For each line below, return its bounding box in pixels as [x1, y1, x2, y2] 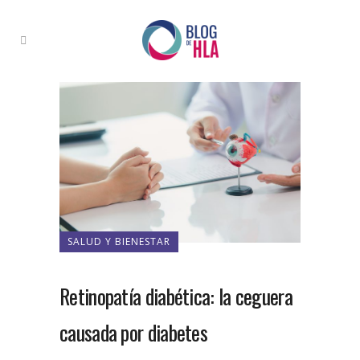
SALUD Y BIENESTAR [67, 235, 170, 249]
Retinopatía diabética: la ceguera [59, 280, 292, 313]
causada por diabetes [59, 317, 208, 349]
